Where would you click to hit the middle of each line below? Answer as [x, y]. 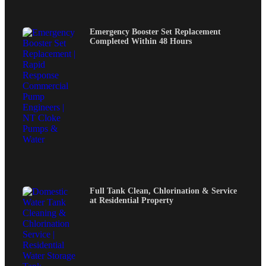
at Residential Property [132, 200]
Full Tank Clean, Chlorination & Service [163, 191]
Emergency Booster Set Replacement [155, 32]
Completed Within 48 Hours [141, 42]
